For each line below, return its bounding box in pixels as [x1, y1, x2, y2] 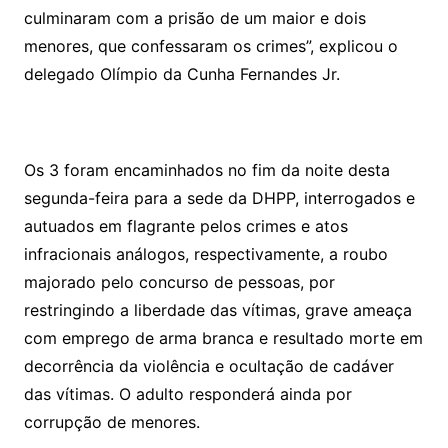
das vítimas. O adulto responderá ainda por [23, 383, 352, 404]
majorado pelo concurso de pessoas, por [23, 271, 335, 292]
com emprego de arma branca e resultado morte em [23, 327, 423, 348]
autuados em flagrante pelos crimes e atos [23, 215, 348, 236]
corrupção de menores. [23, 411, 200, 432]
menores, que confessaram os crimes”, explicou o [23, 35, 398, 56]
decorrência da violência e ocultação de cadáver [23, 355, 394, 376]
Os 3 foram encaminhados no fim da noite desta [23, 159, 390, 180]
